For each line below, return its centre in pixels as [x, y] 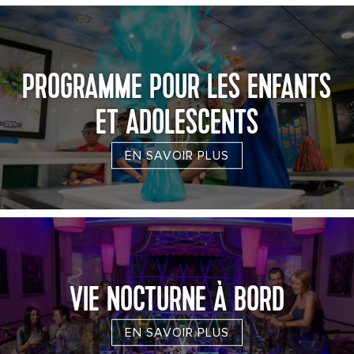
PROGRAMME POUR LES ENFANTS [177, 88]
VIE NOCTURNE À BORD [177, 301]
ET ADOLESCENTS [177, 124]
